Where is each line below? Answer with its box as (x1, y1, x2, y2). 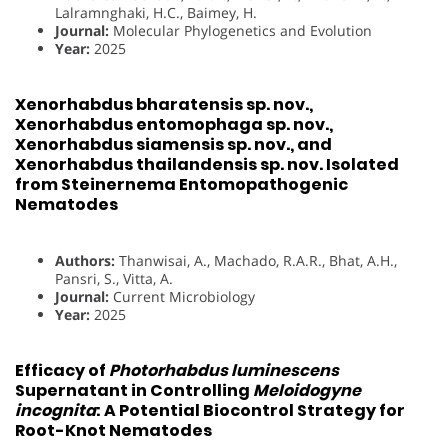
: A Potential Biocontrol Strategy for (96, 399, 405, 423)
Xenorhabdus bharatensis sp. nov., (15, 92, 313, 116)
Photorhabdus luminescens (109, 359, 339, 383)
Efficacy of (15, 359, 109, 383)
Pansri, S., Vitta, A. (55, 269, 173, 289)
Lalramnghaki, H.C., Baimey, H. (55, 2, 257, 22)
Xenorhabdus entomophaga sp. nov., (15, 112, 333, 136)
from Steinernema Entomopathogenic (15, 172, 348, 196)
